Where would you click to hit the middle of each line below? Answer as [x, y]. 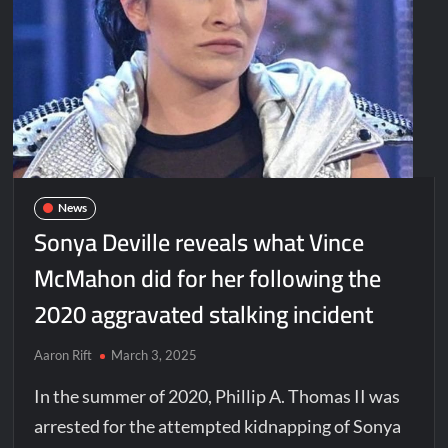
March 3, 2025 [154, 354]
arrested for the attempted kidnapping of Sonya [218, 425]
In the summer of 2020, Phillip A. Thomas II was [217, 395]
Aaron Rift [63, 354]
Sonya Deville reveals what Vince [199, 242]
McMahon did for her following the [208, 278]
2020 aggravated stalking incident [204, 314]
